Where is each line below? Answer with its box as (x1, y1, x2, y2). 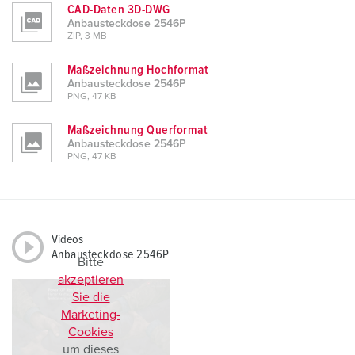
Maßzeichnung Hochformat (67, 63, 209, 77)
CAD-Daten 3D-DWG (67, 3, 170, 17)
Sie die (71, 291, 110, 304)
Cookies (68, 326, 113, 339)
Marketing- (61, 308, 120, 322)
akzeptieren (58, 273, 124, 287)
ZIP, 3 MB (67, 32, 107, 42)
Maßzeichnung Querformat (67, 124, 208, 137)
